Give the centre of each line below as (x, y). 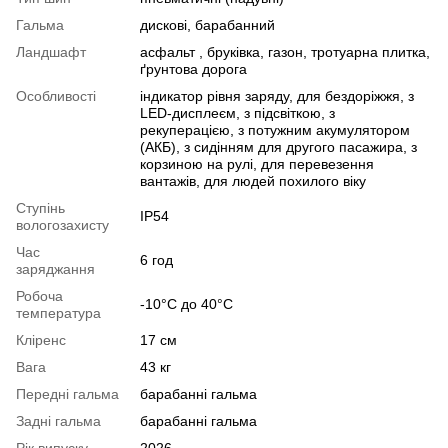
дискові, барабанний (207, 25)
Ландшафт (51, 52)
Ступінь (40, 208)
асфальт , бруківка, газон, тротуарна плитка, (285, 52)
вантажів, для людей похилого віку (253, 181)
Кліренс (41, 340)
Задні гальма (58, 421)
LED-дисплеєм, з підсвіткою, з (237, 113)
